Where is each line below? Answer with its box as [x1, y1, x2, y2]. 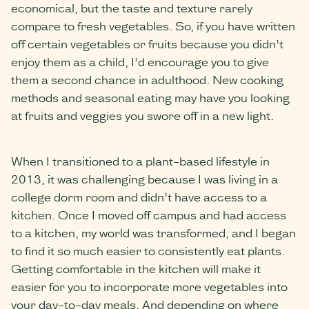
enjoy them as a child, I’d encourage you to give [11, 52, 269, 70]
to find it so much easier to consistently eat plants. [11, 241, 285, 259]
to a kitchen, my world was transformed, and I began [11, 223, 296, 241]
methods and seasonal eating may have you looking [11, 88, 290, 106]
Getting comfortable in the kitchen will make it [11, 259, 261, 277]
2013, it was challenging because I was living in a [11, 170, 278, 188]
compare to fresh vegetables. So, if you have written [11, 17, 295, 34]
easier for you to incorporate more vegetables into [11, 277, 288, 295]
